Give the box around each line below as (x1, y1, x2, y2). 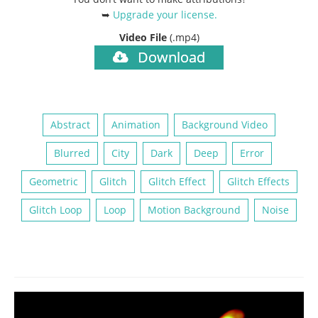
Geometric (28, 174, 78, 188)
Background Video (182, 117, 268, 131)
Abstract (50, 117, 90, 131)
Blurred (54, 146, 90, 160)
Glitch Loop (29, 202, 82, 216)
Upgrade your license (112, 7, 214, 21)
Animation (111, 117, 160, 131)
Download (134, 47, 205, 67)
